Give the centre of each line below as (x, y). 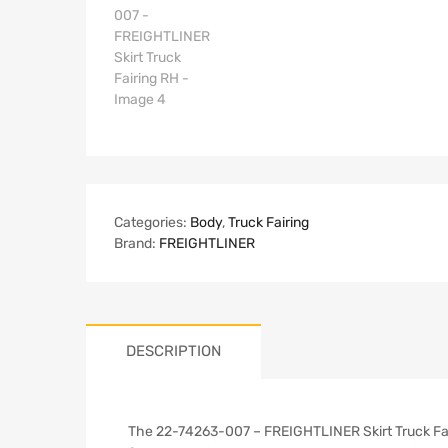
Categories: (152, 222)
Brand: (136, 243)
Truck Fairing (268, 222)
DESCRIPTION (173, 350)
